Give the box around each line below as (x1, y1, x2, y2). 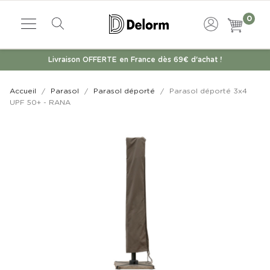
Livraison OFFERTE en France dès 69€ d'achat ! (48, 55, 222, 63)
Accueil (10, 87, 36, 95)
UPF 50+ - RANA (10, 98, 71, 106)
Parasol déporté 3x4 (169, 87, 247, 95)
